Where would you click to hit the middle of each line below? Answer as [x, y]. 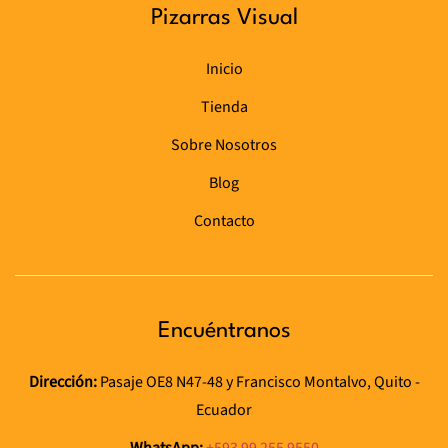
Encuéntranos [224, 330]
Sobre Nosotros [224, 144]
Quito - [396, 381]
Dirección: [62, 381]
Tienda [224, 106]
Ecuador [224, 409]
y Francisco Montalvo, [299, 381]
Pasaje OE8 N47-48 [161, 381]
